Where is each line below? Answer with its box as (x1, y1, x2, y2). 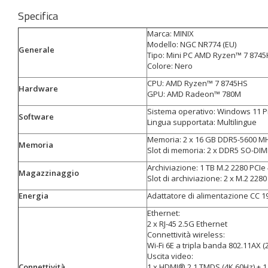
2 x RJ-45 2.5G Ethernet (147, 218, 227, 229)
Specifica (18, 8, 58, 24)
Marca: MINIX (147, 28, 194, 39)
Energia (19, 190, 48, 201)
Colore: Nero (147, 60, 193, 71)
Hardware (19, 83, 58, 94)
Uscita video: (147, 251, 193, 261)
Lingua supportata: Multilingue (147, 117, 257, 127)
